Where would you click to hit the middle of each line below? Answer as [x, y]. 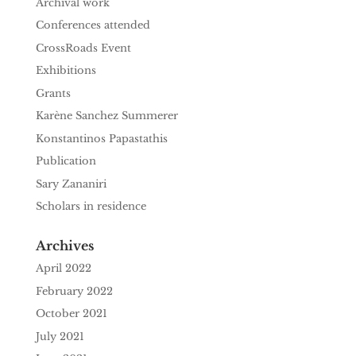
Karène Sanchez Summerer [106, 116]
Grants [53, 93]
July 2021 [60, 336]
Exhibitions [66, 71]
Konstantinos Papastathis [101, 138]
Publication [66, 161]
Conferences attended [93, 25]
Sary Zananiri [71, 184]
